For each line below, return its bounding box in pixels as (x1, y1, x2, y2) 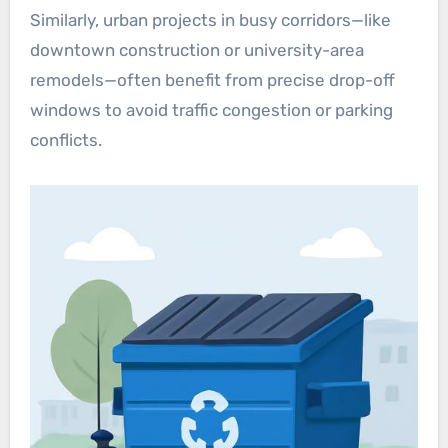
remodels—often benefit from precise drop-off (29, 69, 395, 90)
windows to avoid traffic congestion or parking (29, 99, 393, 120)
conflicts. (29, 129, 102, 150)
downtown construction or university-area (29, 39, 364, 60)
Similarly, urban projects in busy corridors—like (29, 9, 391, 30)
